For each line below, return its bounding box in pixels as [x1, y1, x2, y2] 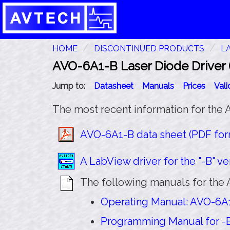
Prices [183, 81, 205, 91]
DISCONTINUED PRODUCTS [94, 43, 204, 53]
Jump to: [52, 81, 85, 91]
